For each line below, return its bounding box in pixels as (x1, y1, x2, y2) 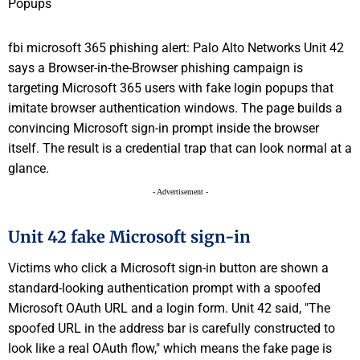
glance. (8, 161, 49, 177)
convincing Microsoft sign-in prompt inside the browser (8, 121, 319, 137)
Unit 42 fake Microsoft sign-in (8, 227, 251, 247)
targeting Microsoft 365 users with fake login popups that (8, 80, 333, 96)
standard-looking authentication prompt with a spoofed (8, 280, 321, 296)
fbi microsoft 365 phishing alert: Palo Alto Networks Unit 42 (8, 40, 344, 56)
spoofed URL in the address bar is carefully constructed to (8, 320, 335, 336)
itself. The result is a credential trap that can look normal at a (8, 141, 352, 157)
